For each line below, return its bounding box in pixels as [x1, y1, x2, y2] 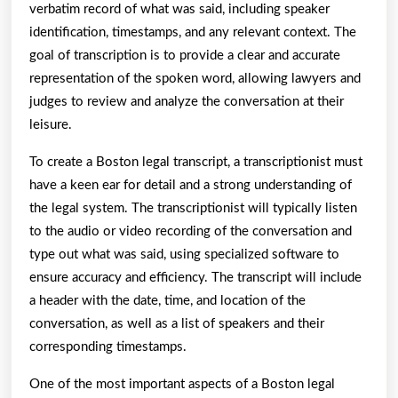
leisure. [29, 117, 72, 131]
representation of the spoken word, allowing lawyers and [29, 71, 361, 85]
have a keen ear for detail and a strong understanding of [29, 178, 352, 192]
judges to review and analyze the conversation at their [29, 94, 344, 108]
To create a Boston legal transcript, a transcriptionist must [29, 155, 362, 169]
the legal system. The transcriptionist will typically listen [29, 201, 357, 215]
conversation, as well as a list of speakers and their [29, 316, 324, 330]
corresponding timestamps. [29, 339, 187, 354]
